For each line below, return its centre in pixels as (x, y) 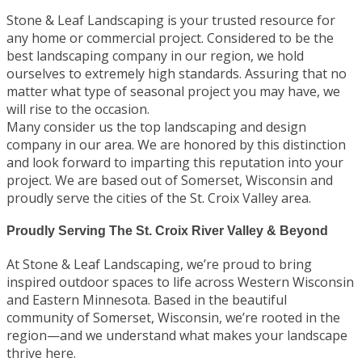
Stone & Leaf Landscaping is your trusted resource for (171, 20)
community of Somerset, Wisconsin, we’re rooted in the (173, 318)
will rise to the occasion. (78, 109)
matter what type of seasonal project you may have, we (173, 91)
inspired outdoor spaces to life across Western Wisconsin (180, 282)
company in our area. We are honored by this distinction (176, 144)
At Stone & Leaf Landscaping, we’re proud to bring (159, 265)
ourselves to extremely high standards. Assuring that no (177, 73)
